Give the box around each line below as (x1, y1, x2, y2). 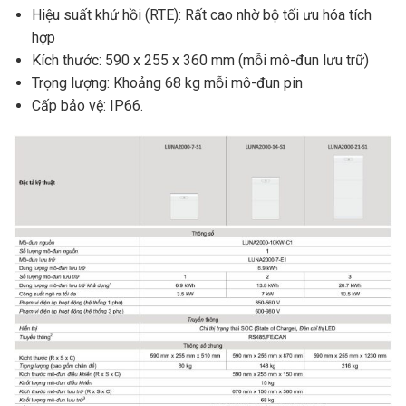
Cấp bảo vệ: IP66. (32, 97, 143, 115)
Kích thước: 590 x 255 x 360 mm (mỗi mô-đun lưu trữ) (32, 52, 369, 70)
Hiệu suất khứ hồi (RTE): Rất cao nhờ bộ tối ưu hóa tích (32, 6, 372, 24)
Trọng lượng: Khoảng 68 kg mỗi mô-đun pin (32, 74, 303, 92)
